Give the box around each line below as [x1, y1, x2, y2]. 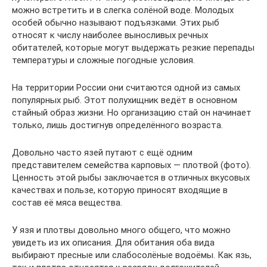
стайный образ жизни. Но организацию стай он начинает [12, 107, 252, 118]
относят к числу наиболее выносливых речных [12, 30, 208, 41]
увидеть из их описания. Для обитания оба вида [12, 237, 215, 248]
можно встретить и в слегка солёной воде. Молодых [12, 5, 234, 15]
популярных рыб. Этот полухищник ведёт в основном [12, 95, 237, 105]
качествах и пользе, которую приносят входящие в [12, 185, 228, 195]
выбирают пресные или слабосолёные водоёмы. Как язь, [12, 250, 252, 260]
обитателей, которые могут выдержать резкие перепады [12, 42, 254, 53]
